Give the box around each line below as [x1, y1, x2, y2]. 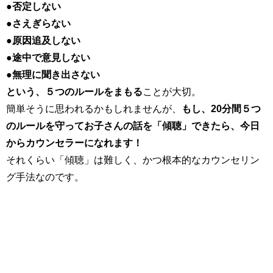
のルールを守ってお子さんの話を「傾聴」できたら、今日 [6, 121, 260, 131]
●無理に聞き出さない [6, 69, 100, 80]
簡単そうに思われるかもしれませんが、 [6, 104, 182, 114]
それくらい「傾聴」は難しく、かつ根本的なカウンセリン [6, 155, 260, 165]
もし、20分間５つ [182, 104, 261, 114]
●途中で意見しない [6, 52, 90, 63]
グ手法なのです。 [6, 172, 84, 182]
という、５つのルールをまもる [6, 87, 143, 97]
